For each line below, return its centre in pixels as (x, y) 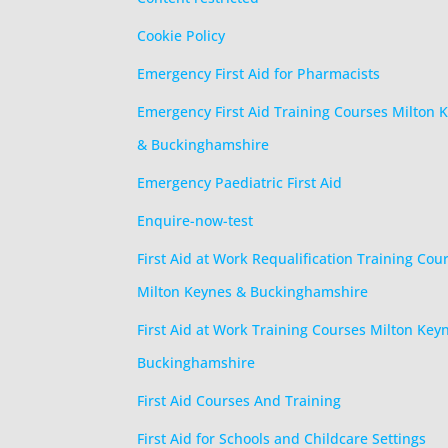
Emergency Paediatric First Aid (239, 182)
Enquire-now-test (195, 220)
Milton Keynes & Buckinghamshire (252, 291)
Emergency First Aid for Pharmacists (258, 73)
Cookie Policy (181, 35)
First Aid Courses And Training (239, 400)
